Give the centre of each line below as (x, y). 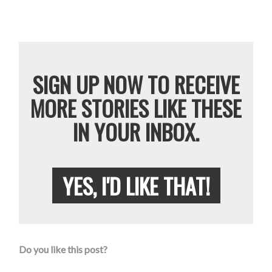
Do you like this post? (63, 250)
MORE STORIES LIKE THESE (136, 108)
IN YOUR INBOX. (136, 132)
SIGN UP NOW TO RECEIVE (136, 84)
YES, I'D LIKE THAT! (136, 186)
